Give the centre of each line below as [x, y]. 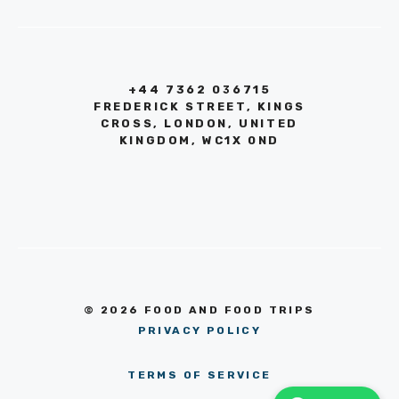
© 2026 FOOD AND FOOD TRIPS [199, 309]
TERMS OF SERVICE [199, 375]
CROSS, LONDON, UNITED [199, 124]
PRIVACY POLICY [199, 330]
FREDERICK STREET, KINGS [199, 107]
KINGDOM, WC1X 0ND [199, 141]
